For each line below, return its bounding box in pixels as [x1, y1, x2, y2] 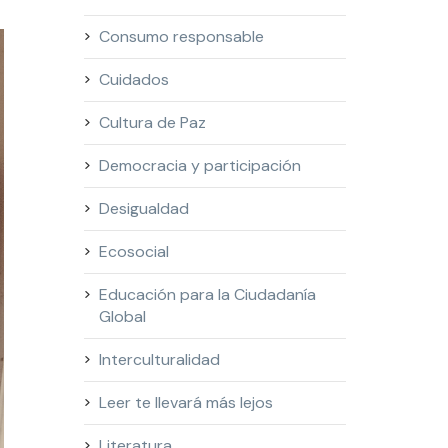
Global [98, 306, 146, 327]
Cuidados [98, 69, 169, 90]
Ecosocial [98, 241, 169, 262]
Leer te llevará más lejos [98, 392, 273, 413]
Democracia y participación [98, 155, 301, 176]
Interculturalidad [98, 349, 220, 370]
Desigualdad [98, 198, 189, 219]
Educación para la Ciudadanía [98, 284, 316, 305]
